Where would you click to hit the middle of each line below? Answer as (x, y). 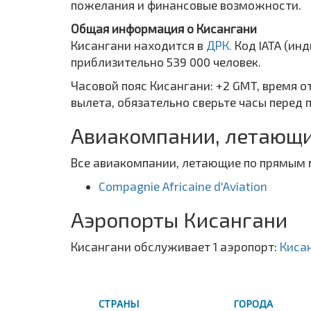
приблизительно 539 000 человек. (166, 61)
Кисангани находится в (138, 45)
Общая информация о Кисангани (164, 28)
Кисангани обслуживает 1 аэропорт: (175, 246)
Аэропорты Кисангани (179, 219)
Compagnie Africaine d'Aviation (183, 186)
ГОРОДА (253, 303)
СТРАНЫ (119, 303)
